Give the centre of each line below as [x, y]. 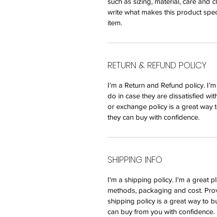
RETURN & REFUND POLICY [157, 65]
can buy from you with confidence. [161, 211]
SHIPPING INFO [135, 159]
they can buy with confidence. [154, 117]
